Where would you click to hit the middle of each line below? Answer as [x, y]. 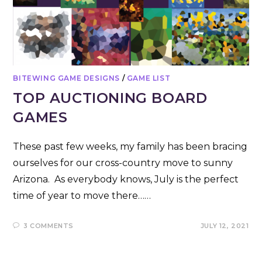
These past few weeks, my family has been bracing [130, 146]
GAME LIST [149, 78]
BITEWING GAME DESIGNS [67, 78]
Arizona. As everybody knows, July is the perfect [126, 179]
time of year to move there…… [82, 195]
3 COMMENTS [49, 225]
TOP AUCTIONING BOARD [110, 98]
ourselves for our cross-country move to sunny [123, 163]
